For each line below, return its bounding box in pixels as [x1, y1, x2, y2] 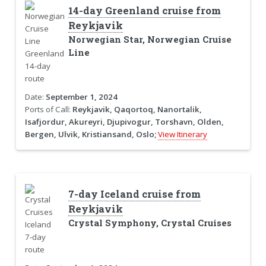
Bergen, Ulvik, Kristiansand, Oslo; [24, 128, 156, 140]
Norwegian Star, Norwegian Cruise [68, 33, 232, 45]
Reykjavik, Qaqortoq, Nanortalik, [72, 103, 202, 115]
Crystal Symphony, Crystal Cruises [68, 217, 232, 229]
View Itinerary [157, 128, 207, 140]
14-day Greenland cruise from [68, 4, 221, 17]
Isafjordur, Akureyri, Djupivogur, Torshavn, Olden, [24, 116, 224, 127]
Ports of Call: [24, 103, 72, 115]
